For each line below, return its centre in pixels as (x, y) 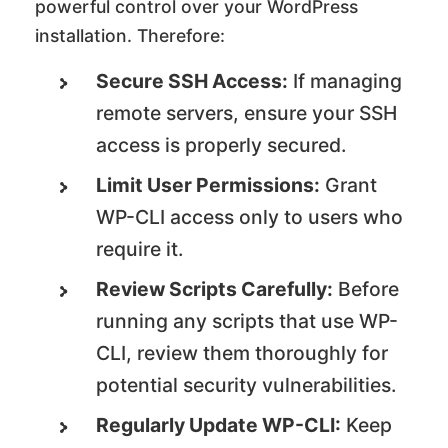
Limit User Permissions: (208, 184)
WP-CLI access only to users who (250, 216)
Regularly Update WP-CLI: (219, 424)
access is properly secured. (221, 144)
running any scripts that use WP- (247, 320)
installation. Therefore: (130, 35)
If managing (345, 80)
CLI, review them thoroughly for (242, 352)
